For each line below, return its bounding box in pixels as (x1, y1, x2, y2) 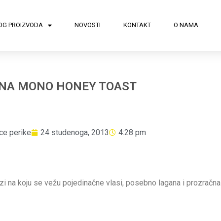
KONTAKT (123, 21, 151, 29)
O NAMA (173, 21, 198, 29)
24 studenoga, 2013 (40, 127, 109, 137)
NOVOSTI (74, 21, 101, 29)
